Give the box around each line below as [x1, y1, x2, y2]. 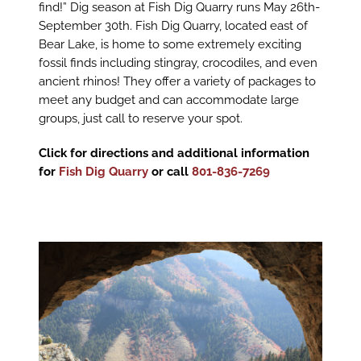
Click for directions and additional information [38, 145, 309, 160]
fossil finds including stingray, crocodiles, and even [38, 55, 317, 70]
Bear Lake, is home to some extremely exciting [38, 36, 301, 52]
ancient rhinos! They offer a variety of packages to [38, 73, 316, 89]
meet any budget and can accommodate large [38, 92, 299, 107]
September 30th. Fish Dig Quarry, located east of [38, 18, 308, 33]
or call [147, 164, 192, 179]
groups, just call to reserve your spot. [38, 110, 243, 126]
